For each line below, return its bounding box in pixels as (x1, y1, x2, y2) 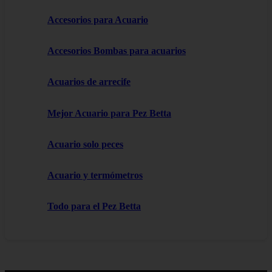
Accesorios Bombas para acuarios (47, 46, 186, 56)
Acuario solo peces (47, 138, 123, 149)
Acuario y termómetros (47, 170, 143, 181)
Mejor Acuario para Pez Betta (47, 107, 171, 118)
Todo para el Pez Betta (47, 201, 141, 212)
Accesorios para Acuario (47, 14, 148, 25)
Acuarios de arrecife (47, 76, 131, 87)
